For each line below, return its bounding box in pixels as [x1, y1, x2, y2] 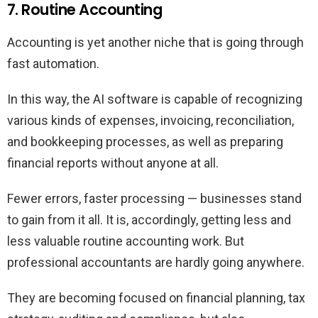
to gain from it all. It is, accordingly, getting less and [7, 212, 291, 228]
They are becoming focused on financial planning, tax [7, 290, 305, 306]
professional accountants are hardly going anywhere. [7, 255, 305, 270]
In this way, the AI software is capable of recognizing [7, 92, 302, 107]
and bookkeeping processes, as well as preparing [7, 134, 283, 150]
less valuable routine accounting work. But [7, 234, 244, 249]
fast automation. [7, 56, 99, 72]
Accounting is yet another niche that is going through [7, 35, 304, 50]
